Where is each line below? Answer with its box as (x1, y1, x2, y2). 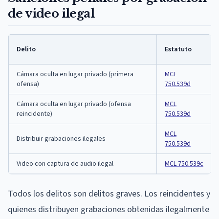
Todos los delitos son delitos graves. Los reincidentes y (8, 187, 210, 200)
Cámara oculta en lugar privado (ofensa (17, 99, 131, 109)
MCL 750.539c (165, 158, 203, 169)
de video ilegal (8, 6, 94, 21)
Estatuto (165, 44, 192, 54)
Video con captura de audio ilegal (17, 158, 113, 169)
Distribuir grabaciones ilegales (17, 133, 106, 144)
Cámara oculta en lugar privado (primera (17, 69, 133, 79)
